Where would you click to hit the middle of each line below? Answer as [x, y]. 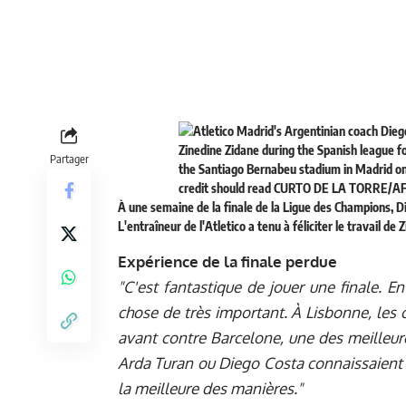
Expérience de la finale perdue [229, 262]
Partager [69, 159]
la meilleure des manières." [210, 389]
